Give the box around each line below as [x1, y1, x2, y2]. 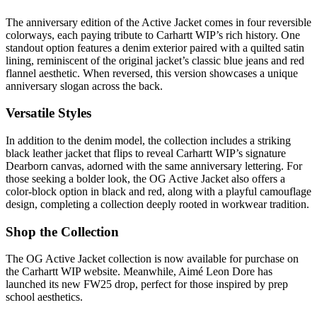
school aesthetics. [6, 291, 83, 304]
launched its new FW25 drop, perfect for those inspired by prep [6, 278, 288, 291]
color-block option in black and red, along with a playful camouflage [6, 185, 311, 197]
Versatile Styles [6, 105, 91, 121]
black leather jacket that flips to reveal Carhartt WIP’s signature [6, 146, 286, 159]
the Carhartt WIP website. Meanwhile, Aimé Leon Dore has [6, 265, 272, 278]
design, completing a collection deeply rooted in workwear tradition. [6, 197, 309, 210]
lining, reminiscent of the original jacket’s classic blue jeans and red [6, 54, 304, 67]
